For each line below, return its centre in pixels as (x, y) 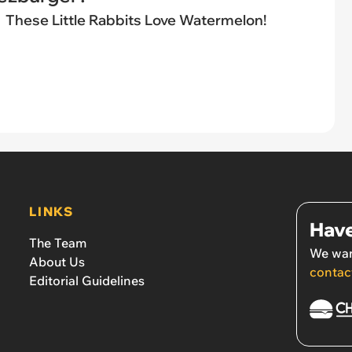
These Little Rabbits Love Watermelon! (136, 20)
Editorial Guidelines (87, 280)
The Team (58, 242)
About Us (57, 261)
